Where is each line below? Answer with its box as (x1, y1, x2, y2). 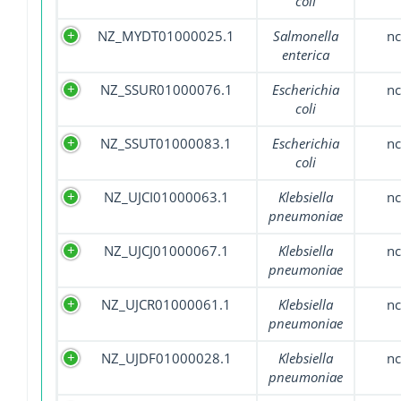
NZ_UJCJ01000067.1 (103, 242, 229, 260)
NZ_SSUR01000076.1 (99, 81, 233, 99)
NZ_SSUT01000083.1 (100, 134, 232, 153)
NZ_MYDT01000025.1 (98, 27, 235, 46)
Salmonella (273, 27, 338, 46)
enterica (282, 46, 329, 64)
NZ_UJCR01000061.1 (101, 295, 231, 314)
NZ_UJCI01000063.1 (103, 188, 229, 207)
